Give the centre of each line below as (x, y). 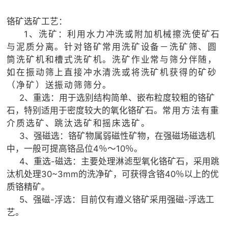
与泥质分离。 (36, 47)
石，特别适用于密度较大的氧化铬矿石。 (85, 110)
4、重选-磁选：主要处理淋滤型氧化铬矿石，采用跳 (113, 161)
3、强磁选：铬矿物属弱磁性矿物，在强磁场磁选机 (111, 136)
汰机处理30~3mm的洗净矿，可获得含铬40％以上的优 (113, 174)
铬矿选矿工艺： (37, 21)
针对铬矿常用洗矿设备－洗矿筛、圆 (141, 47)
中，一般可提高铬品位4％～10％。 (75, 148)
